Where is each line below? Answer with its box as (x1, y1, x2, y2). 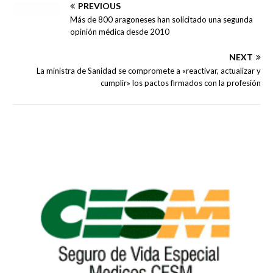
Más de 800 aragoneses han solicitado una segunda (70, 15, 253, 25)
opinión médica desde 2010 (70, 27, 169, 37)
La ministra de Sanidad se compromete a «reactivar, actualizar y (37, 66, 261, 76)
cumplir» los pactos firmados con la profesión (101, 78, 261, 88)
